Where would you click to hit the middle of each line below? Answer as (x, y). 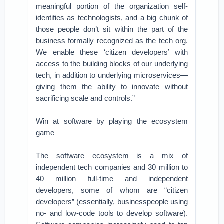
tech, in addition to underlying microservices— (112, 75)
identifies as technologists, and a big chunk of (112, 18)
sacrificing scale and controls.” (86, 98)
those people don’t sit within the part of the (112, 29)
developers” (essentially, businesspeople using (112, 202)
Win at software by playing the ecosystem (112, 121)
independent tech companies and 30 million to (112, 167)
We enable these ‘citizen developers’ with (112, 52)
